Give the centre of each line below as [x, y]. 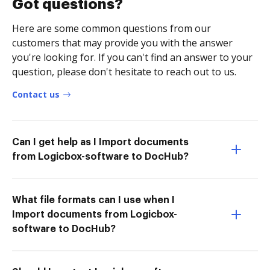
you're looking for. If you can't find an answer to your [132, 57]
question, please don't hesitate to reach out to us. [124, 71]
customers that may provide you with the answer [122, 42]
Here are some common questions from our [111, 28]
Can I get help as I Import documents [100, 142]
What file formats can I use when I [93, 200]
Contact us [36, 94]
